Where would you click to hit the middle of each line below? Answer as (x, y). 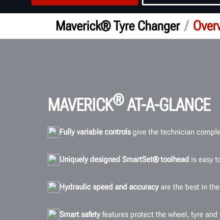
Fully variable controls (95, 132)
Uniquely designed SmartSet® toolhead (124, 159)
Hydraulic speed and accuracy (109, 187)
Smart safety (80, 214)
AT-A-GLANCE (167, 105)
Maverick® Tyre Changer (118, 26)
